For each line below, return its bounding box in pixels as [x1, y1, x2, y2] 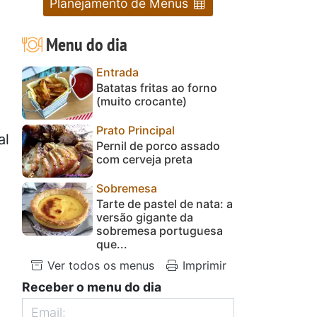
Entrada [96, 64, 139, 79]
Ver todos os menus [44, 258, 154, 272]
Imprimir [179, 258, 226, 272]
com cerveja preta [96, 151, 192, 166]
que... [96, 236, 127, 251]
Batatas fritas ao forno [96, 80, 217, 95]
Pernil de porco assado [96, 138, 220, 153]
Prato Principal [96, 122, 175, 137]
